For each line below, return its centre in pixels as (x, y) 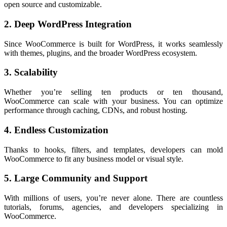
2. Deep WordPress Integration (68, 24)
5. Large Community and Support (76, 178)
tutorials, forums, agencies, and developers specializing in (113, 207)
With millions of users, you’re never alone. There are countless (113, 198)
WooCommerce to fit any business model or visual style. (94, 159)
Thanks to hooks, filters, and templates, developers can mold (113, 149)
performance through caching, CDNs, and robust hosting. (96, 110)
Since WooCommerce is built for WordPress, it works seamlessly (113, 44)
